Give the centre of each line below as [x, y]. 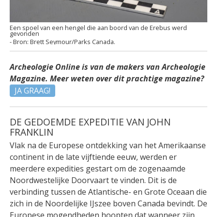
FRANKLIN [31, 132]
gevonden [24, 34]
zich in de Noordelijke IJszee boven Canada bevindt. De [108, 203]
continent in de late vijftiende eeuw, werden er [93, 157]
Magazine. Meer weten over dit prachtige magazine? [107, 78]
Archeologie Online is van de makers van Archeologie [108, 67]
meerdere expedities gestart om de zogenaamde [98, 168]
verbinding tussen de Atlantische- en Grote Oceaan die [108, 192]
